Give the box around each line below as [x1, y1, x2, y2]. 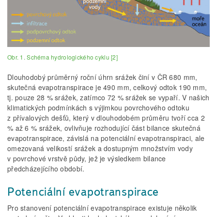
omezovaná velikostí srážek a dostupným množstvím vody [7, 143, 193, 154]
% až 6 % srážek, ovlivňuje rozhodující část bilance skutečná [7, 123, 201, 133]
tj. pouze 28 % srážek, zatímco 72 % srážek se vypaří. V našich [7, 93, 210, 103]
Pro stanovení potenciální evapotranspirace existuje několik [7, 203, 197, 213]
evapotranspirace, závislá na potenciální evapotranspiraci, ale [7, 133, 205, 143]
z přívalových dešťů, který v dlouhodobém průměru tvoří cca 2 [7, 113, 205, 123]
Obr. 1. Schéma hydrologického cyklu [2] [7, 53, 118, 62]
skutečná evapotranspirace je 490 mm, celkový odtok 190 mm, [7, 82, 207, 93]
